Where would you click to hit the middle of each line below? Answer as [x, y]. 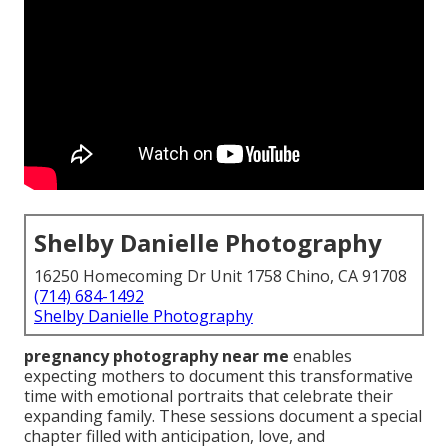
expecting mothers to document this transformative [218, 376]
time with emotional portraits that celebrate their [208, 396]
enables [320, 356]
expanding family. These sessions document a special [223, 416]
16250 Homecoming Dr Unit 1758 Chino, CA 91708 [220, 276]
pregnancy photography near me [156, 356]
